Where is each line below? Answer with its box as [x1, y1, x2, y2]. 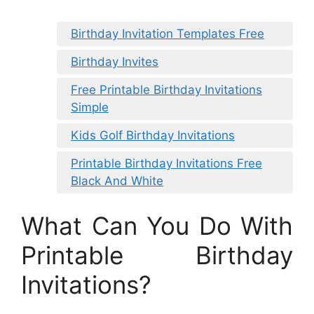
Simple [71, 100, 109, 114]
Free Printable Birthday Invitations [71, 82, 262, 97]
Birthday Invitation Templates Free [71, 26, 264, 41]
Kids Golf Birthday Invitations [71, 128, 235, 142]
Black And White [71, 173, 163, 188]
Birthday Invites [71, 54, 158, 69]
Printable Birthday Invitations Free [71, 156, 262, 170]
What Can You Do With [21, 211, 293, 240]
